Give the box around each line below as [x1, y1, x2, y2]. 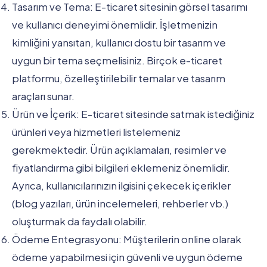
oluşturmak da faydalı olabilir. [12, 214, 147, 228]
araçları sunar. [12, 89, 74, 103]
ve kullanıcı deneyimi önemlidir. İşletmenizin [12, 17, 218, 31]
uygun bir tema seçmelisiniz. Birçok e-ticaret [12, 53, 222, 67]
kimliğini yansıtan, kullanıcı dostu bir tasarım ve [12, 35, 226, 49]
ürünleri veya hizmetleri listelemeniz [12, 125, 181, 138]
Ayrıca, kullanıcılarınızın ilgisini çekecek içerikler [12, 178, 231, 192]
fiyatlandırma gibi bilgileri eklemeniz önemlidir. [12, 160, 230, 174]
